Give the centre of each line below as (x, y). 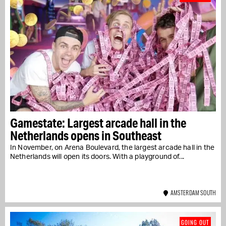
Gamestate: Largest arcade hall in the (98, 123)
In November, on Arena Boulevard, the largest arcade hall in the (112, 148)
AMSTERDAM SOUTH (192, 192)
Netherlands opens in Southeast (86, 135)
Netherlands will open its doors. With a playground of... (97, 157)
